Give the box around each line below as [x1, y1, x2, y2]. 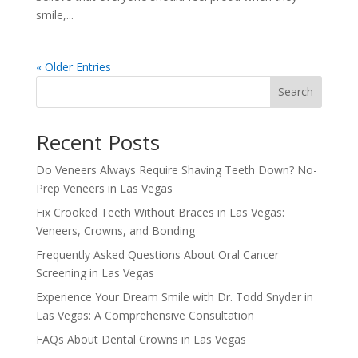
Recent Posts [35, 127, 160, 157]
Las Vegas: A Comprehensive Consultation [35, 307, 254, 323]
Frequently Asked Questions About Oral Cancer [35, 246, 279, 262]
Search [278, 84, 314, 100]
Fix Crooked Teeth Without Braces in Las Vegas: [35, 204, 284, 220]
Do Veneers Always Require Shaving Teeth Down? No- [35, 161, 317, 177]
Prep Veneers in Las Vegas [35, 180, 173, 196]
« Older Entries [35, 58, 111, 74]
